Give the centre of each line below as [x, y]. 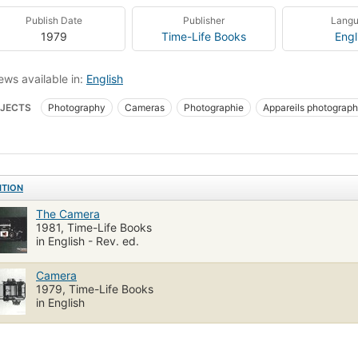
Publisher [203, 20]
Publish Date [54, 20]
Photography [77, 107]
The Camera [68, 213]
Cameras [145, 107]
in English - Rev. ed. [88, 241]
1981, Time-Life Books [94, 227]
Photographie [214, 107]
